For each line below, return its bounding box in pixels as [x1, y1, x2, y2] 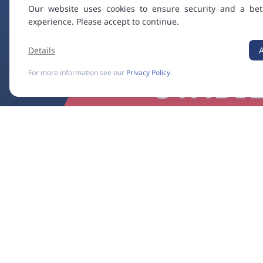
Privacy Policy [126, 68, 170, 77]
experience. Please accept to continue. [28, 16, 179, 27]
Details [28, 45, 55, 56]
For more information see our [28, 68, 126, 77]
